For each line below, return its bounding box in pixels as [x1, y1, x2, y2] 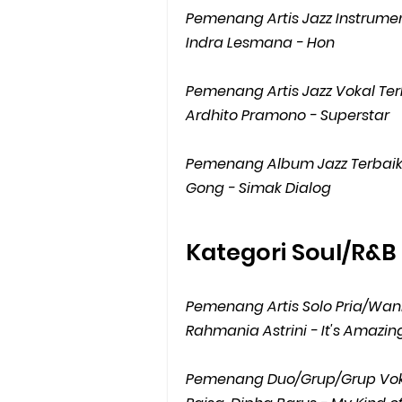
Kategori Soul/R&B [186, 236, 397, 268]
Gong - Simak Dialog [186, 178, 331, 198]
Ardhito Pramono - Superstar [186, 105, 389, 126]
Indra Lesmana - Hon [186, 32, 335, 53]
